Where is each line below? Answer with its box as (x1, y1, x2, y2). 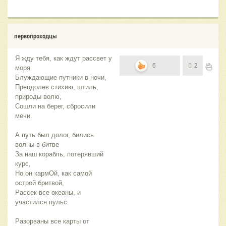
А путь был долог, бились (15, 131, 94, 139)
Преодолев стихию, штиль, (15, 83, 98, 91)
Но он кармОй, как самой (15, 169, 92, 177)
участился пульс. (15, 198, 69, 206)
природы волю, (15, 92, 62, 100)
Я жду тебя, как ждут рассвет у (15, 54, 112, 62)
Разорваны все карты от (15, 217, 89, 225)
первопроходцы (14, 31, 57, 40)
